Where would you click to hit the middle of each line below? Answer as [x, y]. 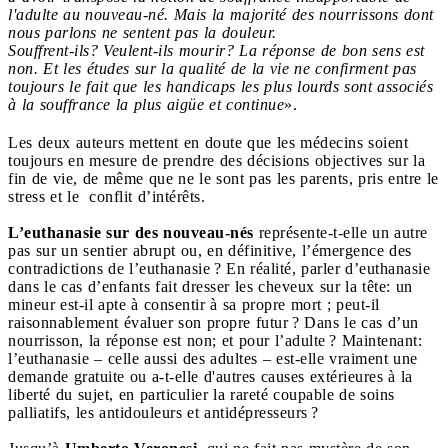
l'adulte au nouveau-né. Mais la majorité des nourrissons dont [221, 14]
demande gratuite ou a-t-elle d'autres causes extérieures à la [210, 376]
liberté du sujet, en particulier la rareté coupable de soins [201, 394]
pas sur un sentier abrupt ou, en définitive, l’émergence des [210, 250]
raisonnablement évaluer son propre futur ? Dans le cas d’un [213, 322]
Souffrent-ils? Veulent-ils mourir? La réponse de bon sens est [216, 50]
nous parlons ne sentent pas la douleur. [142, 32]
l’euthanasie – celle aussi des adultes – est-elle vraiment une [213, 358]
